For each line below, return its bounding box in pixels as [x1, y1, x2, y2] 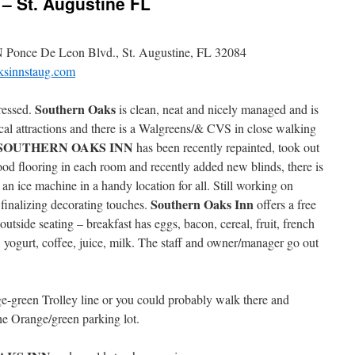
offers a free [254, 196, 316, 212]
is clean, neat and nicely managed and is [116, 101, 319, 117]
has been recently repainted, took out [133, 139, 319, 155]
